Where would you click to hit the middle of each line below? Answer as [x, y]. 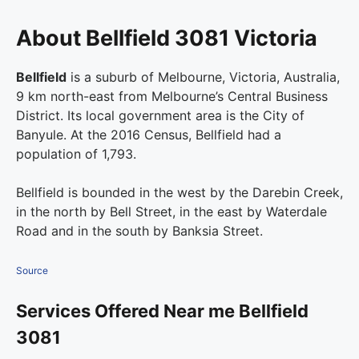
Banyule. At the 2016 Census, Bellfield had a [149, 135]
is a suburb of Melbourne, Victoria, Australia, [203, 77]
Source [32, 271]
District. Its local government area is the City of [160, 116]
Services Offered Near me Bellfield [162, 311]
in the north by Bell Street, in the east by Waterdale [171, 212]
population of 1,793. [76, 154]
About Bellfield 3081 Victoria [167, 38]
